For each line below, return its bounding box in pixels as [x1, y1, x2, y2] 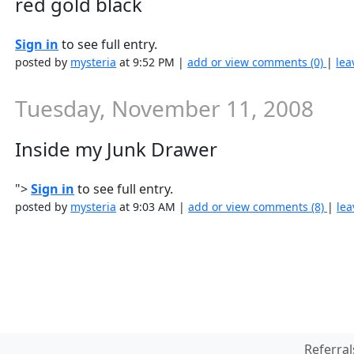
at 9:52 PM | [116, 55, 188, 70]
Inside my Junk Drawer [15, 136, 218, 162]
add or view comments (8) [188, 199, 328, 214]
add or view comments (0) [187, 55, 327, 70]
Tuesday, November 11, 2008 [15, 93, 314, 123]
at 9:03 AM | [116, 199, 189, 214]
